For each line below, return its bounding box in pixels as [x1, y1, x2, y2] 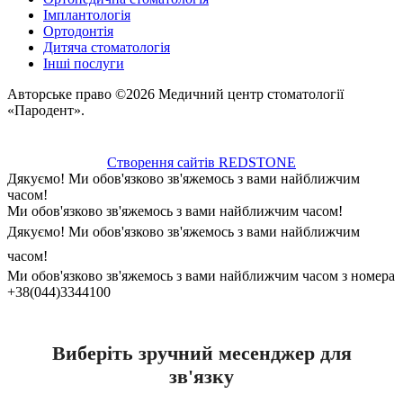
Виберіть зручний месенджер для [51, 342, 352, 364]
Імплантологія [43, 7, 130, 22]
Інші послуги [43, 56, 124, 71]
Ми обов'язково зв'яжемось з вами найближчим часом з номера [7, 268, 395, 283]
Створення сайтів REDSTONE [107, 155, 296, 170]
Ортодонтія [43, 23, 113, 39]
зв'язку [169, 365, 234, 388]
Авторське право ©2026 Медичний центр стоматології [7, 86, 344, 102]
